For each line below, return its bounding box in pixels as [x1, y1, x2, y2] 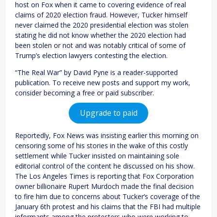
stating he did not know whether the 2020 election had [15, 30, 186, 40]
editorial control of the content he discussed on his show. [15, 161, 195, 170]
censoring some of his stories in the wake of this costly [15, 140, 188, 150]
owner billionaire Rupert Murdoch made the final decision [15, 181, 194, 191]
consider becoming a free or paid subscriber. [15, 88, 154, 97]
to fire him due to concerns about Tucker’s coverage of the [15, 191, 200, 201]
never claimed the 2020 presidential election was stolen [15, 20, 188, 30]
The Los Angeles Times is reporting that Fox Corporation [15, 171, 194, 181]
